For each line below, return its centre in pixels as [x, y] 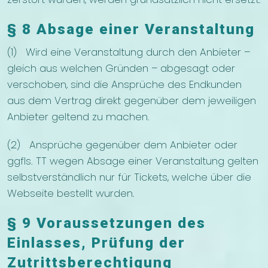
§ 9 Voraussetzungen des [106, 223]
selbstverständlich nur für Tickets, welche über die [129, 177]
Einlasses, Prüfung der [96, 243]
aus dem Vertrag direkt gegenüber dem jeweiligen [132, 101]
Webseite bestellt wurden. [71, 194]
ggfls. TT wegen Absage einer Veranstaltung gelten [133, 161]
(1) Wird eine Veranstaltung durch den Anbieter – [129, 52]
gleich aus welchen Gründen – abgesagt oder [121, 68]
